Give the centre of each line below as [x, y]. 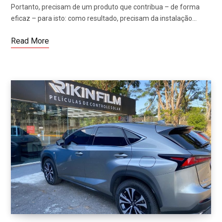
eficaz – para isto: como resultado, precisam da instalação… [104, 19]
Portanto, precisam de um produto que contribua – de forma [105, 7]
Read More [30, 41]
